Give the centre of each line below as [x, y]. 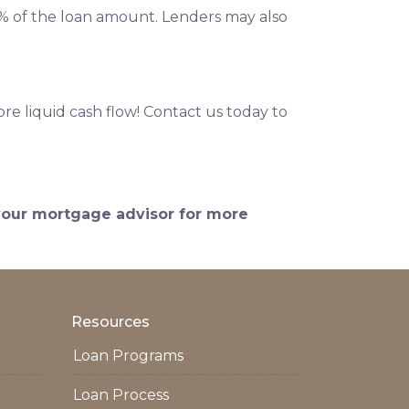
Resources [110, 322]
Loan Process [121, 395]
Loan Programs [128, 356]
